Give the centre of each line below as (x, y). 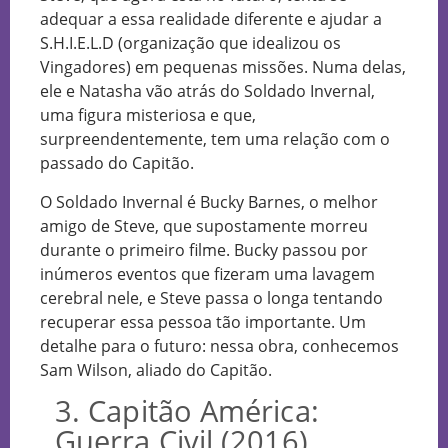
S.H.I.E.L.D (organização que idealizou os (190, 43)
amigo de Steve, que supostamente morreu (204, 225)
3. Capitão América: (187, 410)
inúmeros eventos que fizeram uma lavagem (207, 273)
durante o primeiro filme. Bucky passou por (204, 249)
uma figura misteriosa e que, (148, 115)
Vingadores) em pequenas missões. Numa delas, (223, 67)
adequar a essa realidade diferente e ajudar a (211, 19)
